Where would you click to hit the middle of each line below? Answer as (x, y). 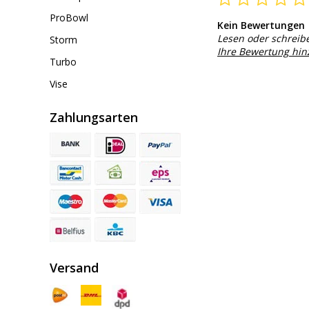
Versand (74, 268)
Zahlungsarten (94, 117)
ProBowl (69, 18)
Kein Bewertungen (261, 26)
